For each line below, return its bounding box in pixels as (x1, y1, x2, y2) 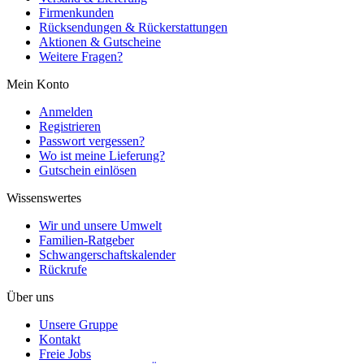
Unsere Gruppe (39, 317, 118, 331)
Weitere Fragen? (39, 49, 123, 63)
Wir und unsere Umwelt (39, 218, 162, 232)
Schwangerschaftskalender (39, 247, 175, 262)
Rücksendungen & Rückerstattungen (39, 19, 227, 34)
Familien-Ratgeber (39, 232, 134, 247)
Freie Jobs (39, 346, 91, 361)
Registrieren (39, 119, 101, 133)
